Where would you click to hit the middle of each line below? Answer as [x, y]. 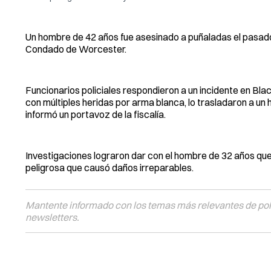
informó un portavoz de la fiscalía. [96, 114]
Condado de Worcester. [76, 49]
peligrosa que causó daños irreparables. [109, 167]
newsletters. [52, 217]
